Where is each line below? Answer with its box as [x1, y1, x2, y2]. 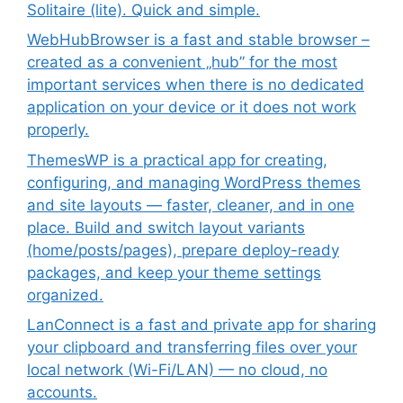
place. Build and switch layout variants [27, 218, 305, 237]
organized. [27, 285, 103, 304]
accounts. [27, 383, 97, 401]
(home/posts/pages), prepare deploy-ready [27, 240, 339, 259]
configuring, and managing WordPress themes [27, 173, 361, 192]
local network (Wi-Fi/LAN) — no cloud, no [27, 361, 327, 379]
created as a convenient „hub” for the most [27, 53, 337, 71]
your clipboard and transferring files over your [27, 338, 357, 356]
